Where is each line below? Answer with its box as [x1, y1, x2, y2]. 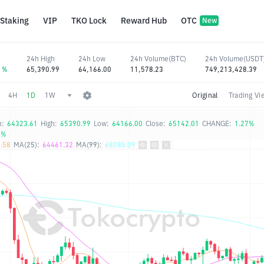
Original [192, 90, 218, 100]
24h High [27, 54, 55, 63]
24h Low [78, 54, 105, 63]
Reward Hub [121, 15, 167, 26]
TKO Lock [71, 15, 107, 26]
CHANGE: [202, 119, 232, 128]
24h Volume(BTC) [130, 54, 186, 63]
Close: [146, 119, 166, 128]
